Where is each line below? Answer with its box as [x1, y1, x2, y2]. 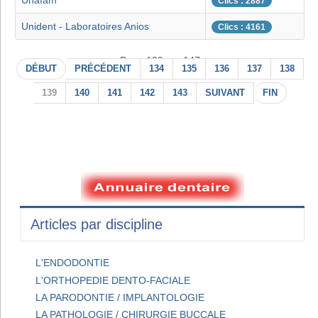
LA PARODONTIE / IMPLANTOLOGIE [35, 291, 205, 303]
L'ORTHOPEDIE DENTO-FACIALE [35, 274, 191, 286]
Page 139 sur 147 [119, 55, 200, 67]
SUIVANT [204, 88, 245, 99]
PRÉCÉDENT [74, 64, 131, 75]
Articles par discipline [31, 216, 163, 233]
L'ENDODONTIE [35, 257, 110, 269]
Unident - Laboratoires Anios [21, 21, 149, 33]
